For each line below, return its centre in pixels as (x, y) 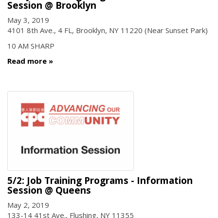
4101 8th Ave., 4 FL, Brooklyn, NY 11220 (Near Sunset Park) (108, 30)
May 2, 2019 (28, 205)
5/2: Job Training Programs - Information (100, 180)
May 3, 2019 (28, 20)
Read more (27, 61)
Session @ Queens (49, 190)
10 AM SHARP (31, 45)
